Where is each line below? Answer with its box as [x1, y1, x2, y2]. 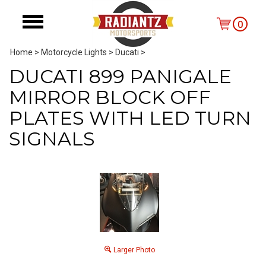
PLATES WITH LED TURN [9, 106, 251, 129]
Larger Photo [111, 246, 155, 254]
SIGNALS [9, 127, 95, 150]
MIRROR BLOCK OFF [9, 85, 211, 109]
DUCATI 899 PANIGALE [9, 65, 232, 88]
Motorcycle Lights [41, 47, 107, 57]
